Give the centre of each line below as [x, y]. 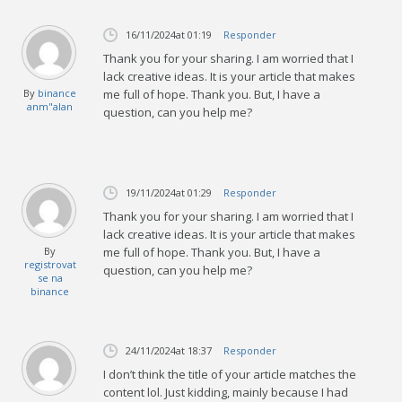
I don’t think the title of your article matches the [230, 374]
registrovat [50, 264]
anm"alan [50, 106]
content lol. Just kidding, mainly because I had [226, 392]
